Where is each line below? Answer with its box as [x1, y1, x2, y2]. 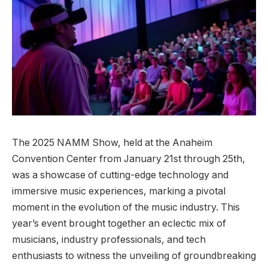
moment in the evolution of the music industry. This [12, 202, 240, 214]
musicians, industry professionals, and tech [12, 234, 206, 246]
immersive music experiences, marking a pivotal [12, 185, 226, 197]
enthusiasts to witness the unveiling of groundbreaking [12, 250, 256, 262]
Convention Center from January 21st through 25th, [12, 153, 245, 165]
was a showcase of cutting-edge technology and [12, 169, 229, 181]
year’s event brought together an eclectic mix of [12, 218, 226, 230]
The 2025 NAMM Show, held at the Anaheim [12, 137, 212, 149]
